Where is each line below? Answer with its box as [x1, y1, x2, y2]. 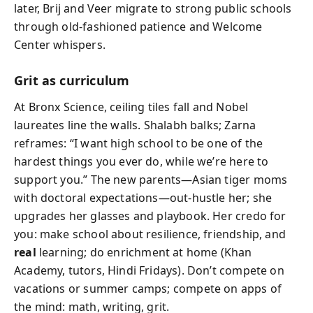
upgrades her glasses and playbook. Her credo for [14, 208, 286, 224]
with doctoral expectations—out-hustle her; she [14, 190, 272, 205]
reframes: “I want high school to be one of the [14, 136, 263, 151]
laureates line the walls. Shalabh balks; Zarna [14, 117, 256, 133]
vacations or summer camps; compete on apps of [14, 281, 282, 296]
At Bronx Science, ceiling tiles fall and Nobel [14, 99, 249, 115]
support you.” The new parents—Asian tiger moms [14, 172, 288, 187]
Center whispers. [14, 36, 105, 52]
